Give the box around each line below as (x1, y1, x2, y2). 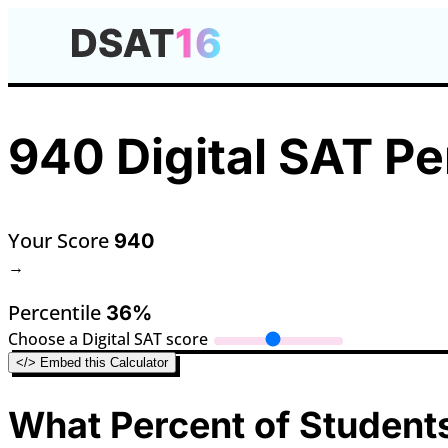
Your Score (8, 227, 114, 255)
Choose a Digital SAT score (8, 328, 208, 351)
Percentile (8, 299, 106, 327)
